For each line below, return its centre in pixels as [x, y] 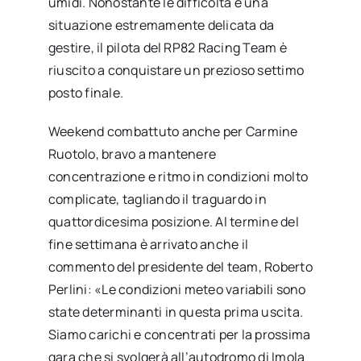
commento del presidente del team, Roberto [180, 267]
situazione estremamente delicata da [161, 25]
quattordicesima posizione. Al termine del [173, 222]
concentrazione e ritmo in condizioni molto [178, 177]
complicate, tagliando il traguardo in [157, 199]
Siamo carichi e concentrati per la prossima [179, 335]
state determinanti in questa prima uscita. [176, 312]
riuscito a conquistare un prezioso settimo [176, 71]
